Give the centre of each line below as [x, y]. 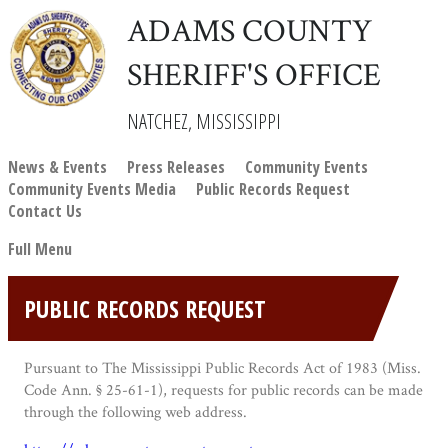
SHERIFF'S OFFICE [254, 73]
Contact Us [45, 211]
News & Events [57, 167]
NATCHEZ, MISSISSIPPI [204, 121]
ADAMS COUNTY [250, 29]
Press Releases [176, 167]
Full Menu [40, 249]
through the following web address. [135, 412]
